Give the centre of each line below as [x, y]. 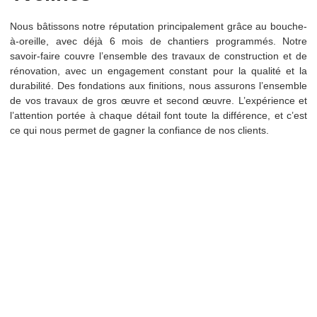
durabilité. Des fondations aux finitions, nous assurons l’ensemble [158, 86]
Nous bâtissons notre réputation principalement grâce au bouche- [158, 26]
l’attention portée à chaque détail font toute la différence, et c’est [158, 115]
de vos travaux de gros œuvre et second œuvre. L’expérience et [158, 100]
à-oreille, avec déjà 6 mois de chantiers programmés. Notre [158, 41]
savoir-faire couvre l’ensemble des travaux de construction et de [158, 56]
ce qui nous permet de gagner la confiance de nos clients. [139, 130]
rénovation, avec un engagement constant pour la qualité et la [158, 71]
